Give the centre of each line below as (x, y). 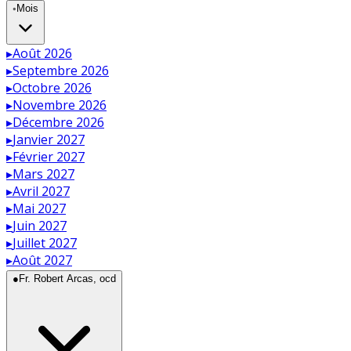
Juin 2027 (40, 225)
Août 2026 (42, 53)
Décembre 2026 (58, 122)
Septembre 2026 (61, 70)
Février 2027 (49, 156)
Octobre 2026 (52, 87)
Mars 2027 (43, 174)
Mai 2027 (39, 208)
